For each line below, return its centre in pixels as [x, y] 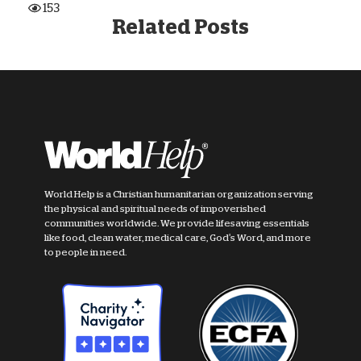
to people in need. [85, 252]
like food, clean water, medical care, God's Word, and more [178, 237]
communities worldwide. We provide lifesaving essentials [177, 223]
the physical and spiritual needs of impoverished [155, 208]
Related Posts [180, 27]
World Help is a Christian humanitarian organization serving [179, 194]
